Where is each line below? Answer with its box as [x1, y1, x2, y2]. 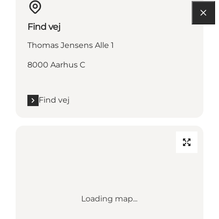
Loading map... [81, 194, 138, 204]
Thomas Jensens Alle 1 [27, 41, 114, 50]
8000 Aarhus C [27, 60, 85, 70]
